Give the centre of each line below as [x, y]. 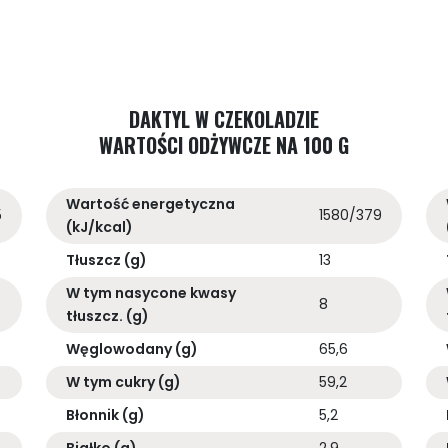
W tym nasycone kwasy [151, 293]
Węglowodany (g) [132, 349]
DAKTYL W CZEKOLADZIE [224, 119]
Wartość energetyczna [150, 204]
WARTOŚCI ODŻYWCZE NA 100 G [224, 145]
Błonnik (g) [105, 415]
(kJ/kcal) [99, 227]
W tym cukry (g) [123, 382]
